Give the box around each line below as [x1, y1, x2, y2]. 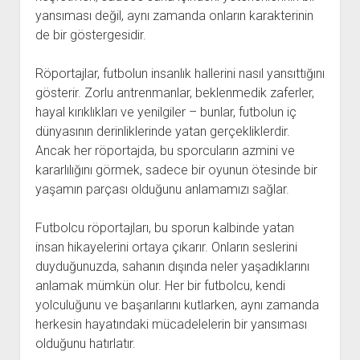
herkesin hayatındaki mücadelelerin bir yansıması [35, 317, 307, 332]
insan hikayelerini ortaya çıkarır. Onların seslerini [35, 239, 297, 255]
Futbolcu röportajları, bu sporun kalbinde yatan [35, 220, 294, 235]
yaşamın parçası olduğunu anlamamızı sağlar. [35, 182, 289, 197]
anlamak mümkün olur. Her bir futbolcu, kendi [35, 278, 285, 293]
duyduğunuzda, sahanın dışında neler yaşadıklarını [35, 259, 309, 274]
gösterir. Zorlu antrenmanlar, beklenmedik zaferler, [35, 85, 314, 100]
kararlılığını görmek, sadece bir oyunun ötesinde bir [35, 162, 317, 178]
